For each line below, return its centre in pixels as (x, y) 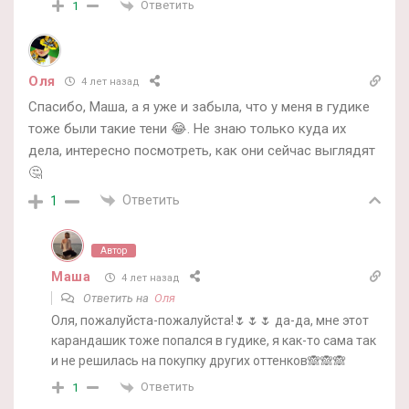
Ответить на (117, 299)
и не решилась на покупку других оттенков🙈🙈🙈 (199, 361)
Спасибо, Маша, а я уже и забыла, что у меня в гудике (199, 106)
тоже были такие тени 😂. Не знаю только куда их (187, 128)
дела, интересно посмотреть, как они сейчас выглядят (202, 150)
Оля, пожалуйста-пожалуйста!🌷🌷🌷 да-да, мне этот (210, 321)
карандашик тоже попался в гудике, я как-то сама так (214, 341)
